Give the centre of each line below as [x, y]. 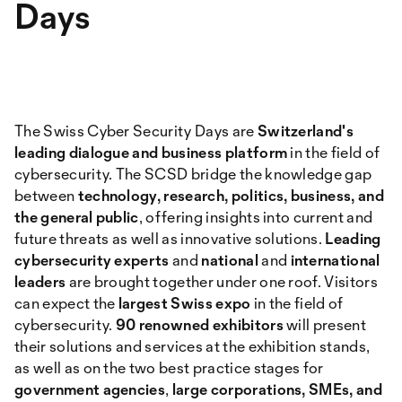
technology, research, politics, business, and [231, 195]
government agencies [90, 389]
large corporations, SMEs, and [277, 389]
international [335, 260]
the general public [77, 217]
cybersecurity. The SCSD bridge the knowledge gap [193, 174]
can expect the [66, 303]
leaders [40, 281]
